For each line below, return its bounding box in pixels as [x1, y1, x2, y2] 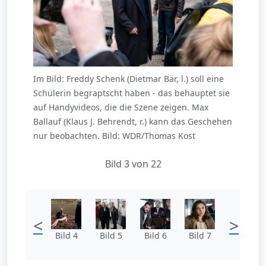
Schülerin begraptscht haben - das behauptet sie [33, 87, 230, 99]
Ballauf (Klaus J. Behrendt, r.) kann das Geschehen [33, 116, 232, 128]
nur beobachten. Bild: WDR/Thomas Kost [33, 130, 195, 142]
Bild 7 [188, 230, 211, 242]
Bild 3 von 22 [104, 157, 161, 171]
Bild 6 [144, 230, 167, 242]
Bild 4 [55, 230, 78, 242]
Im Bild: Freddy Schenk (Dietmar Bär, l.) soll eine [33, 73, 224, 85]
